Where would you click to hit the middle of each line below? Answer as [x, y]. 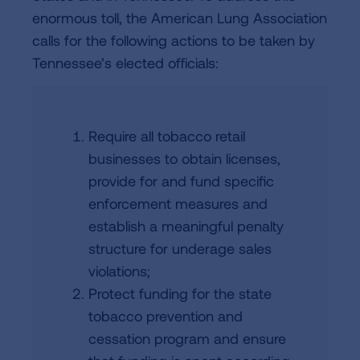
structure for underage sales [180, 248]
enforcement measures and [178, 203]
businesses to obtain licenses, [184, 158]
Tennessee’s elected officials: [125, 63]
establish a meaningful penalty [186, 226]
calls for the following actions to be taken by [174, 40]
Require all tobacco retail [167, 136]
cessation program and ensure [187, 338]
